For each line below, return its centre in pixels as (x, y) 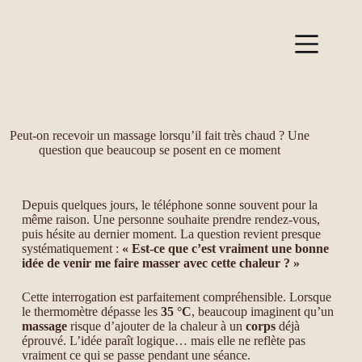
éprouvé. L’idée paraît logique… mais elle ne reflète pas (163, 341)
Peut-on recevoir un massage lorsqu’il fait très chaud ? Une (159, 135)
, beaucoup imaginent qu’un (262, 311)
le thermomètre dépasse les (91, 311)
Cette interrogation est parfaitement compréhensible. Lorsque (176, 297)
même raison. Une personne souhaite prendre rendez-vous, (170, 219)
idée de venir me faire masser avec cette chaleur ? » (160, 263)
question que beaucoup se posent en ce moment (159, 150)
